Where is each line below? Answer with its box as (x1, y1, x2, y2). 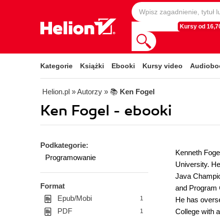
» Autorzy (72, 87, 102, 96)
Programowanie (45, 153, 96, 162)
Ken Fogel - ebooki (40, 102, 172, 120)
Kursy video (142, 62, 183, 70)
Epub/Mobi (57, 194, 92, 202)
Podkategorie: (40, 141, 88, 149)
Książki (80, 62, 104, 70)
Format (40, 182, 65, 190)
